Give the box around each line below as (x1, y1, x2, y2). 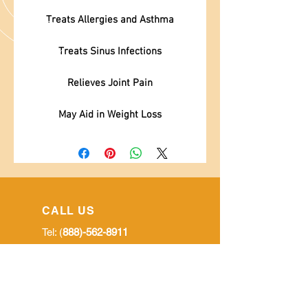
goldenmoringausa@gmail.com (42, 276, 181, 288)
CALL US (42, 204, 95, 217)
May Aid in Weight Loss (58, 109, 162, 121)
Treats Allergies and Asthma (46, 14, 174, 26)
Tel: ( (42, 226, 63, 238)
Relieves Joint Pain (67, 77, 153, 89)
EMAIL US (42, 261, 100, 274)
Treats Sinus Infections (58, 45, 162, 58)
